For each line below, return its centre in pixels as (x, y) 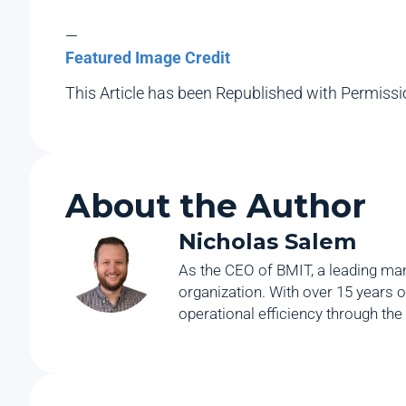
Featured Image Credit (148, 58)
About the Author (216, 206)
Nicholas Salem (267, 242)
